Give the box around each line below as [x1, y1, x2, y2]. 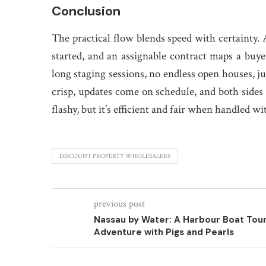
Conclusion [52, 2, 121, 20]
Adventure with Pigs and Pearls [94, 226, 234, 238]
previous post [94, 198, 145, 210]
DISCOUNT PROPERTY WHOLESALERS [59, 152, 170, 160]
